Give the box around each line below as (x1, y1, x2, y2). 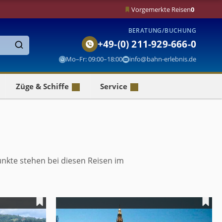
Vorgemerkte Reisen (131, 4, 191, 14)
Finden (19, 52, 39, 61)
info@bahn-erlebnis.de (129, 55, 196, 63)
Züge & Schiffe (16, 81, 69, 91)
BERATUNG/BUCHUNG (128, 26, 196, 35)
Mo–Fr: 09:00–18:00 (66, 55, 122, 63)
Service (100, 81, 127, 91)
